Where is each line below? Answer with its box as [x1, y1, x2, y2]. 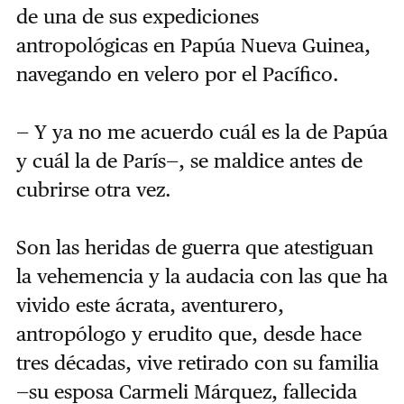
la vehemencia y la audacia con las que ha [15, 264, 388, 289]
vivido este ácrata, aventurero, [15, 293, 284, 317]
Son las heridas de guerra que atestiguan [15, 235, 373, 260]
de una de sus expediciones [15, 5, 259, 29]
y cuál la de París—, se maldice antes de [15, 149, 363, 173]
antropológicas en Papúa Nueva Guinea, [15, 33, 371, 58]
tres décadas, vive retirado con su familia [15, 351, 379, 375]
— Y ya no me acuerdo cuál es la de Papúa [15, 120, 388, 144]
